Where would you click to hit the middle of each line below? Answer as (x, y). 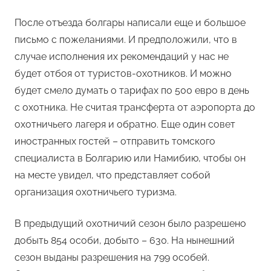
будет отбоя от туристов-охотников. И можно (123, 74)
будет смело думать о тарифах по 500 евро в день (132, 91)
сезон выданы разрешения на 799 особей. (112, 258)
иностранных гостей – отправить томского (115, 142)
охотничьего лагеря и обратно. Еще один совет (125, 125)
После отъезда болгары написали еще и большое (130, 23)
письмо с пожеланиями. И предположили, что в (126, 40)
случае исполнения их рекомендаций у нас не (122, 57)
